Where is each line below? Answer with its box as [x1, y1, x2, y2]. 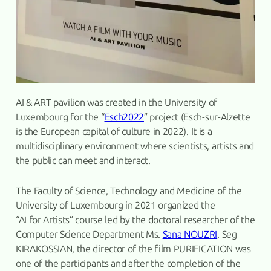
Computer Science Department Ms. [15, 228, 163, 240]
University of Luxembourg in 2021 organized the [15, 199, 215, 211]
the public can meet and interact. [15, 155, 151, 167]
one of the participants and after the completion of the [15, 257, 241, 269]
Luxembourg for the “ [15, 111, 105, 123]
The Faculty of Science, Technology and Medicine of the [15, 184, 242, 197]
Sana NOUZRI [162, 228, 218, 240]
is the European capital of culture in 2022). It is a [15, 126, 212, 138]
